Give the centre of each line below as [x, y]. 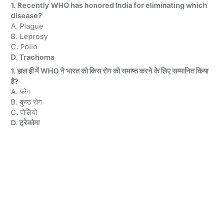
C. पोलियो [24, 113]
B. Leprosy [30, 37]
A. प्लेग [21, 92]
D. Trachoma [33, 57]
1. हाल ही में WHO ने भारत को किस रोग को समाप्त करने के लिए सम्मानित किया [110, 71]
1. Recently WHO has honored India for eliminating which [109, 6]
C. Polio [24, 47]
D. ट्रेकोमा [25, 123]
